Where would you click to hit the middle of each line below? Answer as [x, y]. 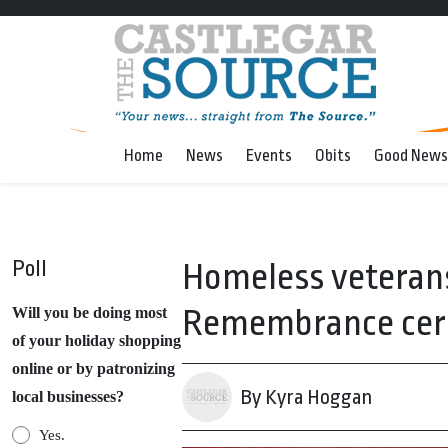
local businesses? [68, 396]
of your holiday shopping [96, 340]
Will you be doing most [89, 312]
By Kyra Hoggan [306, 397]
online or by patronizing [93, 368]
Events [269, 155]
